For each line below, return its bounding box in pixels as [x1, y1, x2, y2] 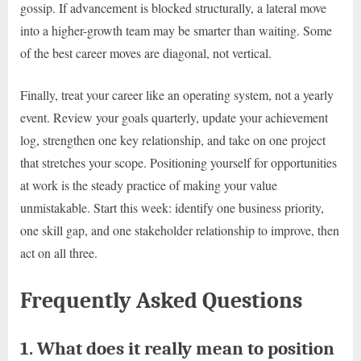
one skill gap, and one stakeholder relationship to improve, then [20, 221, 339, 239]
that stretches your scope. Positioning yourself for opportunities [20, 153, 337, 171]
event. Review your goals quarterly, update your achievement [20, 108, 328, 126]
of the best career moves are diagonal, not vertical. [20, 44, 272, 61]
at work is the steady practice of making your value [20, 176, 277, 193]
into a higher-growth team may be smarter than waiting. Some [20, 21, 332, 39]
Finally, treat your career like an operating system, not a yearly [20, 85, 334, 103]
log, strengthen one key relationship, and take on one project [20, 131, 326, 148]
